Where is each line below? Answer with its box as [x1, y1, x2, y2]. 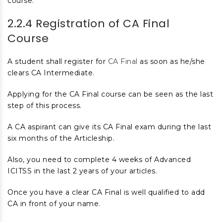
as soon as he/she [137, 57, 205, 66]
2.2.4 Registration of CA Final [7, 16, 169, 31]
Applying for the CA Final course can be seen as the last [7, 90, 213, 99]
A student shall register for [7, 57, 108, 66]
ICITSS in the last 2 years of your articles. [7, 166, 157, 175]
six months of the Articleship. [7, 134, 114, 143]
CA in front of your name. [7, 199, 101, 208]
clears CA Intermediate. [7, 68, 97, 77]
